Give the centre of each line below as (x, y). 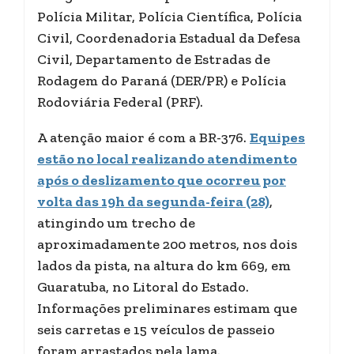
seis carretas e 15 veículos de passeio (156, 330)
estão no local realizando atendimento (167, 159)
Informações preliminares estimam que (167, 308)
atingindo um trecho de (116, 223)
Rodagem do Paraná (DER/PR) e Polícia (162, 81)
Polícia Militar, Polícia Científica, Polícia (169, 17)
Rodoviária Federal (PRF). (120, 102)
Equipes (277, 137)
